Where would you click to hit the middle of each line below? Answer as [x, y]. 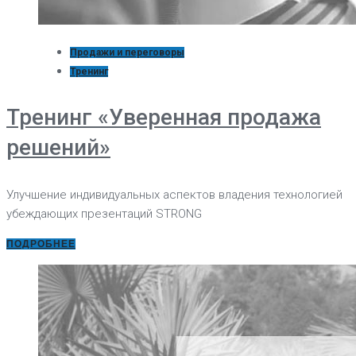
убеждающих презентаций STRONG [104, 213]
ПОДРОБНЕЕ [41, 244]
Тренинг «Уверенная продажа [164, 117]
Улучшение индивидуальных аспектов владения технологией [174, 194]
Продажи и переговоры [127, 52]
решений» [58, 147]
